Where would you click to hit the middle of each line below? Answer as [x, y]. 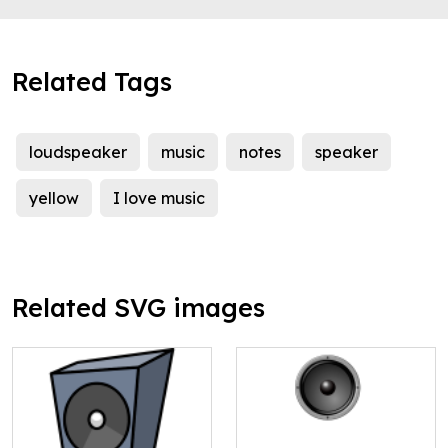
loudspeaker [78, 152]
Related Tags [92, 82]
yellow [54, 198]
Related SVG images [138, 308]
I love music [159, 198]
